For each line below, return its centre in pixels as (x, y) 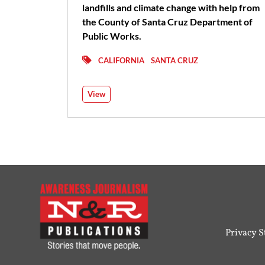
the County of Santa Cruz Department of (167, 21)
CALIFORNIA (121, 60)
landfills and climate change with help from (171, 7)
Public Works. (112, 35)
